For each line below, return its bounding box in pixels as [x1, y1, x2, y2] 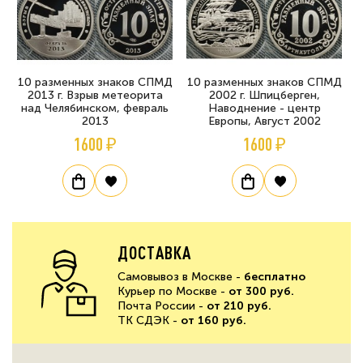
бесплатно [244, 269, 305, 284]
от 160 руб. [181, 313, 246, 327]
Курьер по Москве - [117, 284, 228, 298]
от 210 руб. [207, 298, 271, 313]
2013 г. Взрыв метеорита [27, 88, 163, 102]
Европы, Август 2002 [207, 113, 321, 128]
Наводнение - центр [207, 100, 321, 115]
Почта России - [117, 298, 207, 313]
